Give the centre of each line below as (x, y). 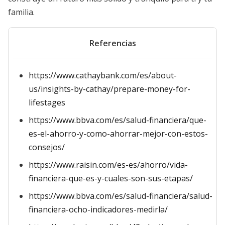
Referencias (113, 43)
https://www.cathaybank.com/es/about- (103, 75)
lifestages (47, 102)
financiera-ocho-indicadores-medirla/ (98, 209)
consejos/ (47, 147)
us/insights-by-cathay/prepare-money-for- (109, 89)
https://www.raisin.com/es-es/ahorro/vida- (108, 165)
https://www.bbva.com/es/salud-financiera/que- (118, 120)
